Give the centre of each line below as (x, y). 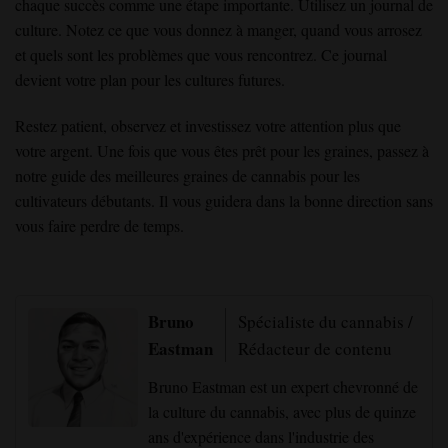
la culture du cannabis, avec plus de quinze (282, 412)
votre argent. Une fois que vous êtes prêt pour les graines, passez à (222, 150)
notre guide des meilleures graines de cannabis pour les (187, 175)
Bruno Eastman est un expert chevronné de (283, 387)
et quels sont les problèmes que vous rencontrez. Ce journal (201, 55)
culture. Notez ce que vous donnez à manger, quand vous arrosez (218, 30)
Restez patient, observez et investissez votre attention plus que (208, 125)
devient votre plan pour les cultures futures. (150, 80)
